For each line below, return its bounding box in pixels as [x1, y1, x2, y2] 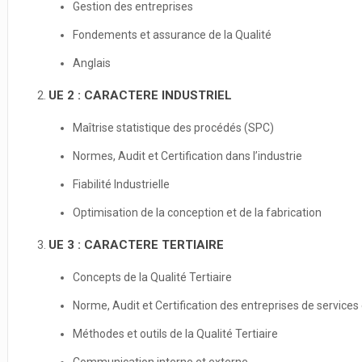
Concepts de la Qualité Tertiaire [72, 271, 232, 284]
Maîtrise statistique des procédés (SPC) [72, 121, 274, 134]
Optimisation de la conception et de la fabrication [72, 206, 322, 219]
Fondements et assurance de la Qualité [72, 28, 271, 41]
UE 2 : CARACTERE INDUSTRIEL [48, 88, 232, 103]
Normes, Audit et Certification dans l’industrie [72, 149, 302, 162]
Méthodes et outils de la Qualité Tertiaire [72, 327, 278, 340]
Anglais [72, 57, 111, 69]
